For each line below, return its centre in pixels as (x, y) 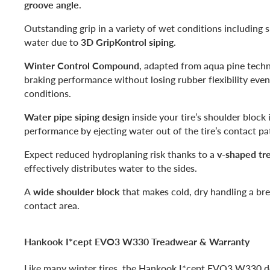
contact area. (52, 205)
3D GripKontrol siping (127, 42)
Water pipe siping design (77, 116)
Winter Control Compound (82, 65)
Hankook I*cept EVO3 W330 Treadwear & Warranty (137, 241)
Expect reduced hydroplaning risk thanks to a (121, 154)
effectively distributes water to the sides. (111, 168)
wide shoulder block (77, 191)
